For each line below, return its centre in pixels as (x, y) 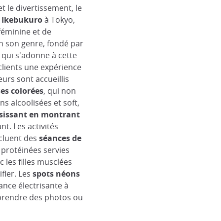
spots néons (56, 174)
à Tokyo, (58, 20)
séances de (60, 138)
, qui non (59, 91)
